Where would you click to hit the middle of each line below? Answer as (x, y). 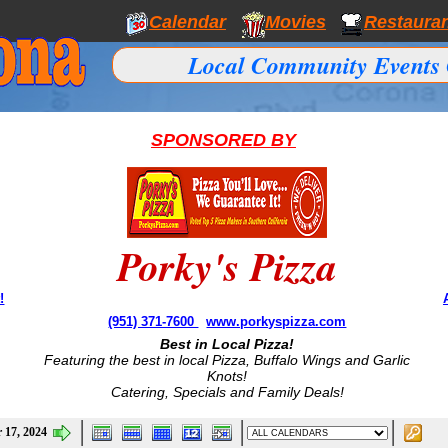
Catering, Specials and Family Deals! (227, 392)
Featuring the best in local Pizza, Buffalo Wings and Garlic (227, 360)
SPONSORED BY (223, 140)
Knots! (227, 376)
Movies (295, 21)
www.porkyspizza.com (276, 321)
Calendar (187, 21)
